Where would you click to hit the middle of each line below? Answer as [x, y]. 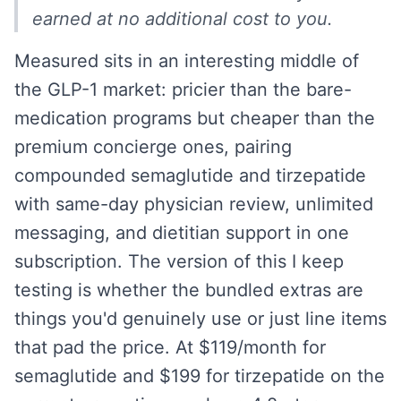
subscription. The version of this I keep [179, 261]
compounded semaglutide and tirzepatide [190, 175]
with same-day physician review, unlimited [194, 204]
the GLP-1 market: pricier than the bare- [183, 90]
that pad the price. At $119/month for [170, 347]
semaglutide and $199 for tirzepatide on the [200, 376]
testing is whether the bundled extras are [189, 290]
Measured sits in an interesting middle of [187, 61]
